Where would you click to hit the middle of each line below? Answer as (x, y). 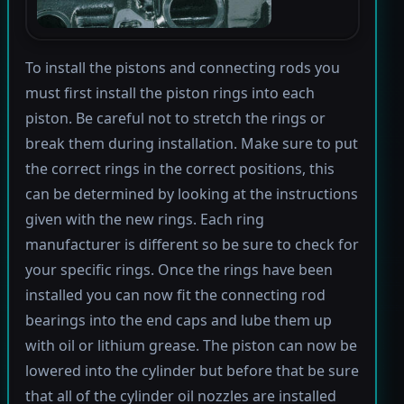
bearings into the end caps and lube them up (178, 320)
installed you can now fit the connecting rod (175, 294)
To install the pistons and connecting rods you (182, 67)
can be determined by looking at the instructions (191, 193)
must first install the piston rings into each (170, 92)
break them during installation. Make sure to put (191, 143)
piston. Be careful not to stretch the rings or (175, 118)
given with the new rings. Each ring (144, 219)
